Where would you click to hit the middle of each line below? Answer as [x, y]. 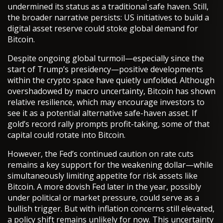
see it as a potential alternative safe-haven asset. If [102, 113]
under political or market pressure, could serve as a [103, 198]
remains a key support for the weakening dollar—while [110, 165]
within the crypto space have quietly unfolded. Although [111, 80]
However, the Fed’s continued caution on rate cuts [101, 154]
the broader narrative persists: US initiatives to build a [108, 18]
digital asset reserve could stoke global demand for [103, 29]
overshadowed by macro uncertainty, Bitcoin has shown [111, 91]
